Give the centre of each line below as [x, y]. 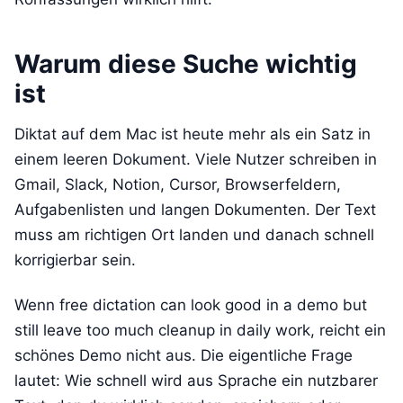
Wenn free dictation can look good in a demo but [191, 304]
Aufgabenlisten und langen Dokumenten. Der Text [195, 209]
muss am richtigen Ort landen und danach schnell [194, 234]
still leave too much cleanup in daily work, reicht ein [200, 330]
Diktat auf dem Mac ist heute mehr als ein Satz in [193, 134]
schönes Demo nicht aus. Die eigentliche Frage [184, 355]
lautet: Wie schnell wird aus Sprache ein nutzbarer [196, 380]
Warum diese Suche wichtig [186, 63]
